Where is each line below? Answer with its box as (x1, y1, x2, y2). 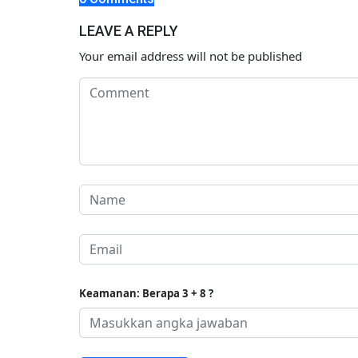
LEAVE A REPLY (79, 22, 178, 39)
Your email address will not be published (79, 47, 302, 64)
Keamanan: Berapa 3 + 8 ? (79, 285, 213, 300)
